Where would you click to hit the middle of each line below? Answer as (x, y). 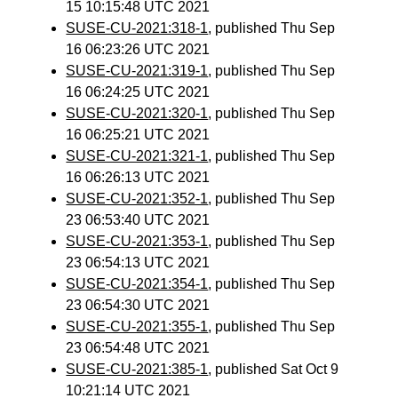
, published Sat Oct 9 (274, 369)
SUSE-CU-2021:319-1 (137, 71)
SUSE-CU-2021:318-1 (137, 28)
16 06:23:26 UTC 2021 (138, 49)
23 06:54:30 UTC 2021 (138, 305)
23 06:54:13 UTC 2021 (138, 263)
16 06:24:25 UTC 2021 (138, 92)
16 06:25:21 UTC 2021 (138, 135)
